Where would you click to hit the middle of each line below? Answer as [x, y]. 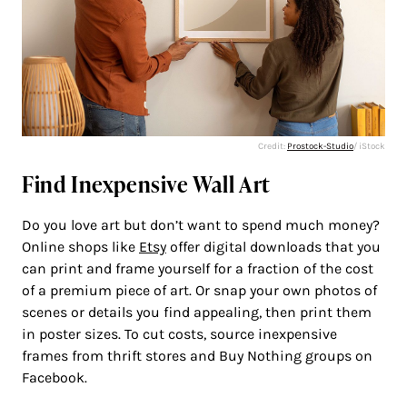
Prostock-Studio [320, 146]
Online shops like [80, 246]
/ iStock [369, 146]
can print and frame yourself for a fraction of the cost [198, 268]
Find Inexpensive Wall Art [146, 184]
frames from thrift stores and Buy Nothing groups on [197, 355]
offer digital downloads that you [273, 246]
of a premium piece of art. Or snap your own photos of [199, 290]
